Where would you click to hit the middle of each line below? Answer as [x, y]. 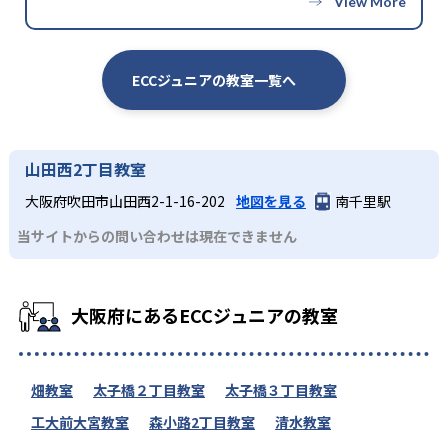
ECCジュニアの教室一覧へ [214, 80]
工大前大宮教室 [80, 422]
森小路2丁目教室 [202, 422]
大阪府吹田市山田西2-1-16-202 [126, 201]
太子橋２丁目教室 [149, 390]
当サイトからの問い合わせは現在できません [157, 236]
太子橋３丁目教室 [281, 390]
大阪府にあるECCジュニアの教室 [204, 315]
